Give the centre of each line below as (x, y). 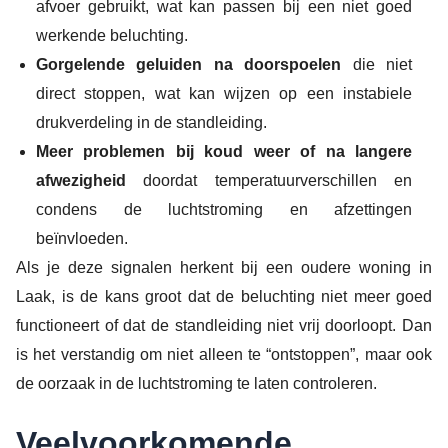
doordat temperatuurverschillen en (269, 180)
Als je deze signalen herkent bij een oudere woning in (224, 267)
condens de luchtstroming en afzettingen (224, 209)
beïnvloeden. (82, 238)
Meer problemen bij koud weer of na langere (224, 151)
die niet (377, 64)
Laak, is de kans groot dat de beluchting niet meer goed (224, 296)
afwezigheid (81, 180)
